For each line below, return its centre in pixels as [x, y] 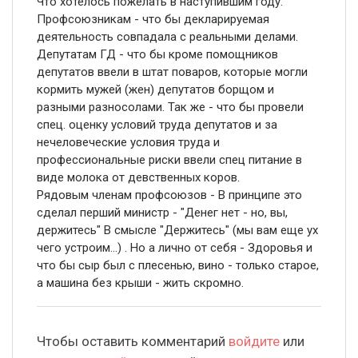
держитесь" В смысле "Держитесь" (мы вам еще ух [177, 230]
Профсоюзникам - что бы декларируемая [153, 19]
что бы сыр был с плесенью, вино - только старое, [178, 265]
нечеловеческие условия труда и [128, 142]
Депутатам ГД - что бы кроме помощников [157, 54]
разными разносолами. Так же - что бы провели [170, 107]
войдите [254, 341]
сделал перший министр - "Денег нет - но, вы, [162, 212]
